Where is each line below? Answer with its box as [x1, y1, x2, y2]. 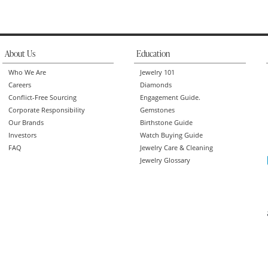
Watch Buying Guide [140, 130, 203, 139]
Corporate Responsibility [8, 105, 85, 114]
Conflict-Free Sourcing [8, 93, 77, 102]
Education [136, 50, 170, 59]
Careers [8, 80, 31, 89]
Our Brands [8, 118, 44, 127]
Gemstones [140, 105, 175, 114]
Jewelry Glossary [140, 156, 190, 165]
